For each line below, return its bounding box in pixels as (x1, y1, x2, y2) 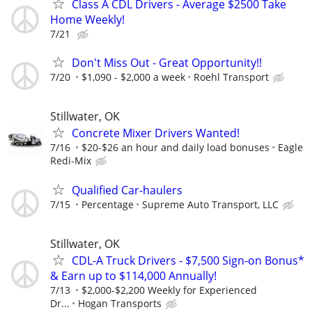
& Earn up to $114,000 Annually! (50, 267, 217, 283)
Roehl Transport (194, 70, 269, 84)
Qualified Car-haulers (72, 182, 182, 198)
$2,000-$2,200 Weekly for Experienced (81, 283, 257, 297)
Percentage (81, 197, 134, 211)
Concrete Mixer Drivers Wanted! (72, 125, 240, 141)
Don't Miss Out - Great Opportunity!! (72, 55, 262, 71)
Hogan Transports (78, 296, 162, 310)
